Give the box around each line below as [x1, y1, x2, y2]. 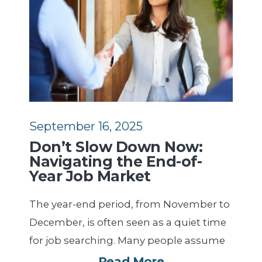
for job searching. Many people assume [29, 234, 225, 246]
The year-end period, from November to [29, 198, 230, 210]
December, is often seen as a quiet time [29, 216, 226, 228]
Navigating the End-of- [29, 152, 202, 170]
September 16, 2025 [29, 119, 143, 133]
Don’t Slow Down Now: [29, 137, 202, 156]
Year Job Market [29, 167, 151, 185]
